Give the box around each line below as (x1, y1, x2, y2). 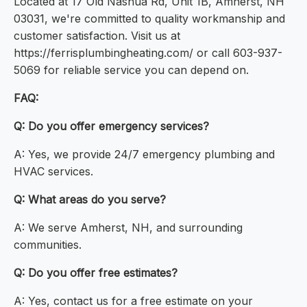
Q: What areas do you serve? (14, 193, 166, 207)
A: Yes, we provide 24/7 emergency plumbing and (14, 147, 275, 162)
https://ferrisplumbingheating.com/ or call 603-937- (14, 46, 282, 60)
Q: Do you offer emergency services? (14, 119, 209, 134)
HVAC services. (14, 164, 93, 179)
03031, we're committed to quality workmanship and (14, 12, 285, 26)
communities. (14, 238, 82, 252)
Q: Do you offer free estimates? (14, 266, 177, 280)
